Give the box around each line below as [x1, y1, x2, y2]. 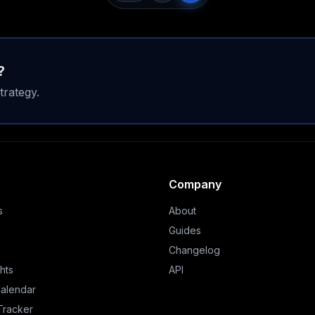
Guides [169, 224, 201, 236]
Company [169, 177, 221, 191]
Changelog [169, 244, 220, 256]
